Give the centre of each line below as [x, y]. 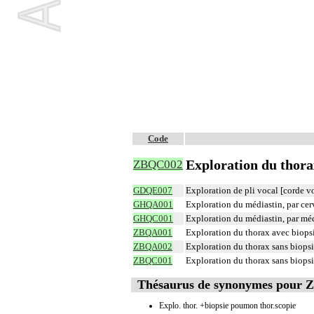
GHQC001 [153, 218]
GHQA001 [153, 204]
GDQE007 [153, 190]
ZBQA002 [153, 246]
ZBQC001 [153, 260]
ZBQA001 [153, 232]
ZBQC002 [158, 164]
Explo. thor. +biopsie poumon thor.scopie [227, 305]
